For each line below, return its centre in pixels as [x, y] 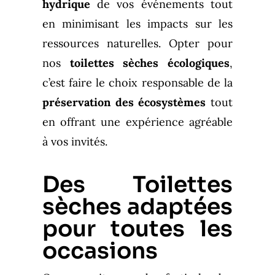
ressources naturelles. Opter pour [137, 43]
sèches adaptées [137, 206]
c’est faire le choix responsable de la [137, 82]
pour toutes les [137, 228]
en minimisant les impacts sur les [137, 23]
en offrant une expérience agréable [137, 122]
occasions [100, 250]
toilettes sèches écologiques [150, 63]
